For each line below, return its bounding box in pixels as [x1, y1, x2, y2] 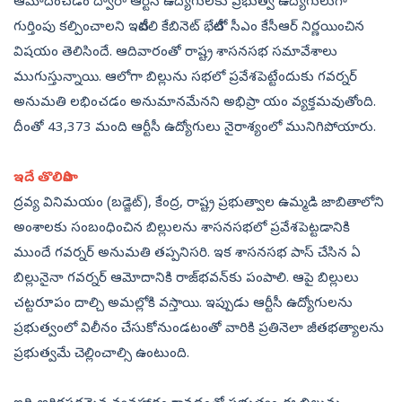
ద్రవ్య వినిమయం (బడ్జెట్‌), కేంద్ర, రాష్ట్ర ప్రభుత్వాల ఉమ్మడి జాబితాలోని [13, 195, 384, 214]
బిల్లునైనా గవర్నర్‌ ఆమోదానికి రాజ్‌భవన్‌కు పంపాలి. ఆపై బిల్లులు [13, 270, 359, 289]
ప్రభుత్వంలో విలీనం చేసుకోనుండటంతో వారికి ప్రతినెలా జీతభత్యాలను [13, 320, 384, 339]
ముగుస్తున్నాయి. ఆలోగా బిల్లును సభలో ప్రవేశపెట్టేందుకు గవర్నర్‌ [13, 69, 357, 88]
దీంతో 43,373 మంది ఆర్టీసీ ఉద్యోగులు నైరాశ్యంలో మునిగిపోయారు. [13, 119, 376, 138]
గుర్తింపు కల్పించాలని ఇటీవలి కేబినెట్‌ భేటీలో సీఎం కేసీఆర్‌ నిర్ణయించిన [13, 19, 364, 38]
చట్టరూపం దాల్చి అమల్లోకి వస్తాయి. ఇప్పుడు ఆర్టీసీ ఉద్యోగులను [13, 295, 353, 314]
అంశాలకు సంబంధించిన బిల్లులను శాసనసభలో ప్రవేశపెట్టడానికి [13, 220, 350, 239]
